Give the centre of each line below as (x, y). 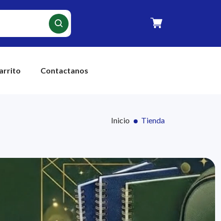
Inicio (120, 120)
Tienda (153, 120)
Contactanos (65, 70)
